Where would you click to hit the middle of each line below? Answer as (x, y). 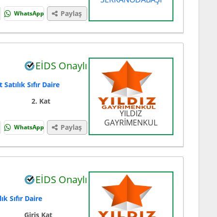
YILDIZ (131, 114)
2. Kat (41, 101)
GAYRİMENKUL (131, 123)
